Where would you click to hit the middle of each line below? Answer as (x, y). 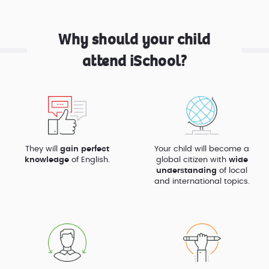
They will (43, 149)
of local (232, 171)
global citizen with (192, 160)
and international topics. (202, 181)
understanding (186, 171)
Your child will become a (202, 149)
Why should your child (134, 39)
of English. (89, 160)
